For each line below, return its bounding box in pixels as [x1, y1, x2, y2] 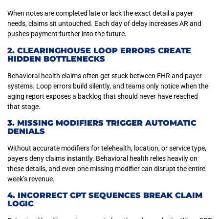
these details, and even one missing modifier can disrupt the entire [7, 164, 205, 173]
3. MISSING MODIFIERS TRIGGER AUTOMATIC [7, 118, 197, 128]
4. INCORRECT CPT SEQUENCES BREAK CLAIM [7, 191, 202, 200]
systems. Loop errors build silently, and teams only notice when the [7, 82, 208, 90]
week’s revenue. [7, 175, 55, 183]
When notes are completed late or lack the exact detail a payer [7, 9, 193, 18]
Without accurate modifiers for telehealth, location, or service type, [7, 144, 206, 152]
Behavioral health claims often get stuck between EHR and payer [7, 71, 202, 80]
